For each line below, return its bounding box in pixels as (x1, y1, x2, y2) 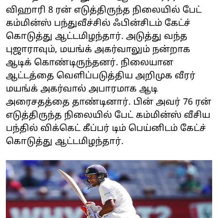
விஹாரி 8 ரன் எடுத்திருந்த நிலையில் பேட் (6, 4, 201, 16)
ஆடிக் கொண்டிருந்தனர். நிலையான (6, 57, 173, 69)
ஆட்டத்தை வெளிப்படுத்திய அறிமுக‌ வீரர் (6, 70, 196, 82)
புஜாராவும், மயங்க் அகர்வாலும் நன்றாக (6, 44, 190, 55)
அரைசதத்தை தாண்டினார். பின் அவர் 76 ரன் (6, 96, 211, 108)
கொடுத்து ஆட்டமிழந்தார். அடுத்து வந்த (6, 31, 187, 42)
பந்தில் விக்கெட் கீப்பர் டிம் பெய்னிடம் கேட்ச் (6, 123, 206, 134)
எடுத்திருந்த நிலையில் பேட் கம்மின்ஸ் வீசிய (6, 109, 210, 121)
